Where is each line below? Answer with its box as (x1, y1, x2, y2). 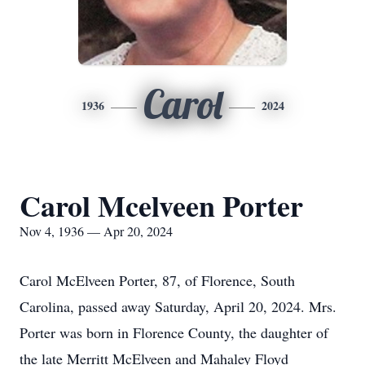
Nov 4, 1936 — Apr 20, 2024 (20, 222, 173, 240)
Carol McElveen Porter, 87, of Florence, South (20, 270, 295, 290)
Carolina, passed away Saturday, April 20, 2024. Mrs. (20, 297, 336, 316)
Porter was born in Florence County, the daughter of (20, 323, 328, 342)
